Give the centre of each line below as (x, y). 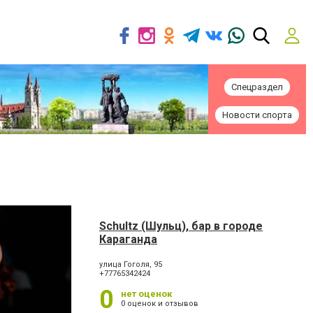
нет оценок (146, 294)
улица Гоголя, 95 (131, 264)
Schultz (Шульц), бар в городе (181, 226)
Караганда (128, 239)
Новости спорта (257, 115)
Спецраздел (257, 87)
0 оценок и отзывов (160, 304)
